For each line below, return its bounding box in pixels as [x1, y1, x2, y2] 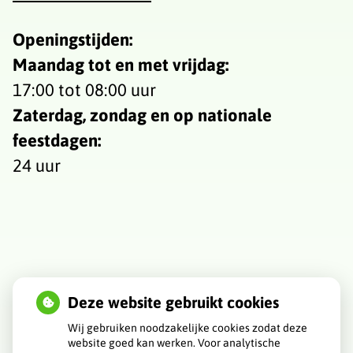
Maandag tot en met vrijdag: [13, 54, 229, 75]
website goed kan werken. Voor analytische [68, 336, 281, 349]
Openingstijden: [13, 28, 132, 50]
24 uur [13, 154, 61, 176]
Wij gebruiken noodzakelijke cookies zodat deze [68, 321, 307, 334]
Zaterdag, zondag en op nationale [13, 104, 272, 125]
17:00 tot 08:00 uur [13, 79, 156, 100]
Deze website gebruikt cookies [68, 293, 279, 311]
